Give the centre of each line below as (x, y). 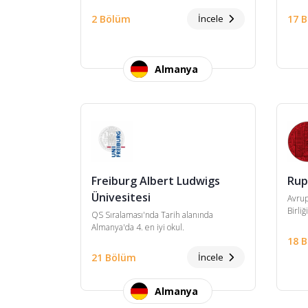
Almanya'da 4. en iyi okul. (138, 228)
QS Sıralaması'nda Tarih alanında (152, 215)
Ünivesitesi (121, 198)
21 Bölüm (114, 257)
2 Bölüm (111, 19)
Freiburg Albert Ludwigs (156, 181)
